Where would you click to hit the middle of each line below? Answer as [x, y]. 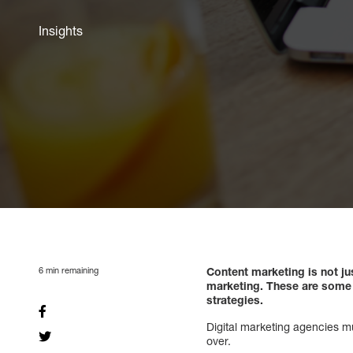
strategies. [235, 299]
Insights [61, 31]
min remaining [71, 269]
